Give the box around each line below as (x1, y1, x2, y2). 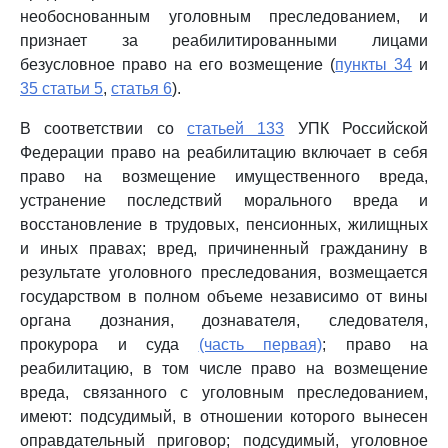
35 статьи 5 (20, 80, 103, 97)
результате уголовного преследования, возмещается (20, 264, 428, 281)
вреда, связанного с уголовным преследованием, (20, 384, 428, 401)
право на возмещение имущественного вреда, (20, 168, 428, 185)
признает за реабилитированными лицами (20, 32, 428, 49)
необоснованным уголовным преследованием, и (20, 8, 428, 25)
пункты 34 (335, 56, 413, 73)
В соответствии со (20, 120, 187, 137)
